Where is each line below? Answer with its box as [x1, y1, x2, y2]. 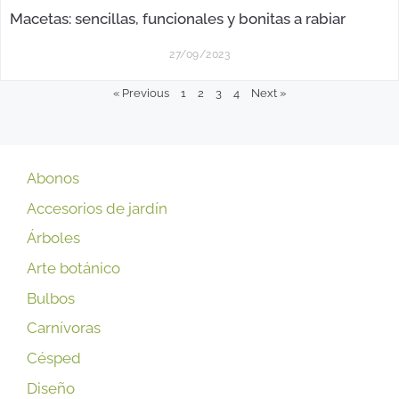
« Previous [113, 85, 169, 100]
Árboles [27, 229, 80, 248]
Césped [27, 348, 81, 367]
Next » [251, 85, 286, 100]
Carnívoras [27, 319, 101, 338]
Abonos [27, 168, 79, 187]
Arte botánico [27, 258, 120, 277]
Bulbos [27, 289, 75, 307]
